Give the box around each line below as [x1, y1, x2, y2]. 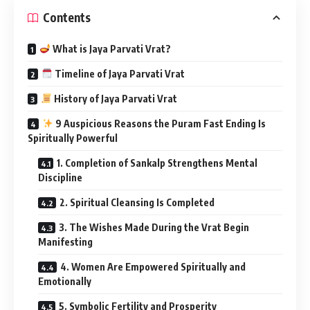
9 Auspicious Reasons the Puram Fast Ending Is [53, 117, 266, 129]
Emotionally [38, 275, 91, 287]
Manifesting [38, 235, 93, 248]
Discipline [38, 171, 82, 183]
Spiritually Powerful [28, 131, 118, 144]
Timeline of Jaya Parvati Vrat [52, 67, 185, 80]
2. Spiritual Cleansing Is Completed [60, 196, 215, 208]
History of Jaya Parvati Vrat [51, 92, 177, 104]
